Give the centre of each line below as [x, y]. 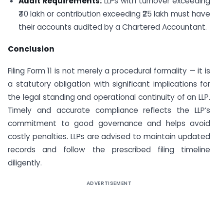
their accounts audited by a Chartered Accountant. [112, 27]
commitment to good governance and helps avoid [109, 124]
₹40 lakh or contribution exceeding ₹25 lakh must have [114, 14]
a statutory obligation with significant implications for [109, 84]
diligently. [25, 163]
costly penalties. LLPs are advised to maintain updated [109, 137]
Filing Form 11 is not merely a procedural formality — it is [109, 71]
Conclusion [31, 49]
